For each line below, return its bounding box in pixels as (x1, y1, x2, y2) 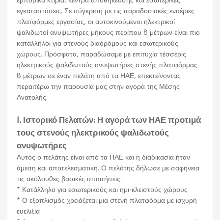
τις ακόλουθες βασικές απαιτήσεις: (17, 175, 122, 183)
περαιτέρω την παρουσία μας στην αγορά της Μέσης (17, 82, 180, 90)
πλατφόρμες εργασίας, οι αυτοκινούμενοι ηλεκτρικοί (17, 18, 175, 26)
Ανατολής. (17, 93, 48, 101)
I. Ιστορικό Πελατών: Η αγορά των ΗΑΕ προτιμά (17, 115, 201, 124)
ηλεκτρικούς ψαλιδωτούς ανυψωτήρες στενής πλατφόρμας (17, 61, 198, 69)
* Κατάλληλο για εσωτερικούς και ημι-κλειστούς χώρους (17, 186, 188, 193)
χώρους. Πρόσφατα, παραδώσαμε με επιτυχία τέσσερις (17, 50, 187, 58)
